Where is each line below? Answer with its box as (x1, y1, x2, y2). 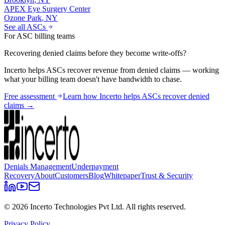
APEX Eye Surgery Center (4, 5, 90, 14)
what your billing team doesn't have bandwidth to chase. (4, 75, 182, 84)
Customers (55, 171, 88, 180)
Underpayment (71, 162, 119, 171)
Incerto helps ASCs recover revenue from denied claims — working (4, 66, 219, 75)
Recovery (4, 171, 35, 180)
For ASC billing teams (4, 32, 75, 41)
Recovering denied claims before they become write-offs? (4, 49, 186, 58)
